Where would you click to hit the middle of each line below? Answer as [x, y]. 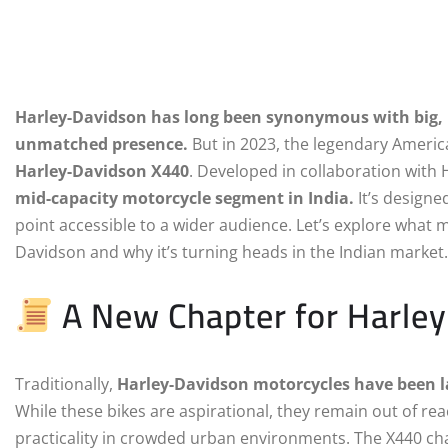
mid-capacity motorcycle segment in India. [184, 198]
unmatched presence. [101, 144]
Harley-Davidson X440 [102, 171]
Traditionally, [66, 384]
